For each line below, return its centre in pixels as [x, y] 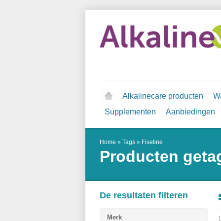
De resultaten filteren [144, 195]
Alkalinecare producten [163, 96]
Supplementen [130, 112]
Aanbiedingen [190, 112]
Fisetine [152, 142]
